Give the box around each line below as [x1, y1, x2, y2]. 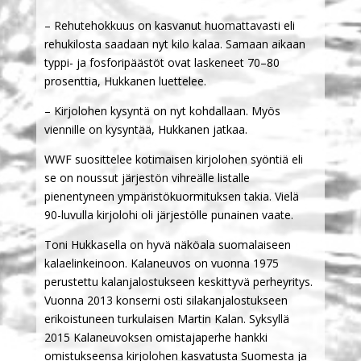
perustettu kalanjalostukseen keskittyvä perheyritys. [44, 273, 313, 289]
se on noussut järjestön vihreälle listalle [44, 169, 250, 185]
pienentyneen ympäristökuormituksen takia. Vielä [44, 188, 299, 204]
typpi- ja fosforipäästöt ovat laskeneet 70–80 [44, 54, 280, 70]
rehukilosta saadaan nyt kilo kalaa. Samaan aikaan [44, 35, 305, 52]
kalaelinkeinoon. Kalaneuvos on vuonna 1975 [44, 255, 279, 271]
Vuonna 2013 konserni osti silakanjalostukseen [44, 292, 288, 308]
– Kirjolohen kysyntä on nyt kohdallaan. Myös [44, 102, 280, 118]
